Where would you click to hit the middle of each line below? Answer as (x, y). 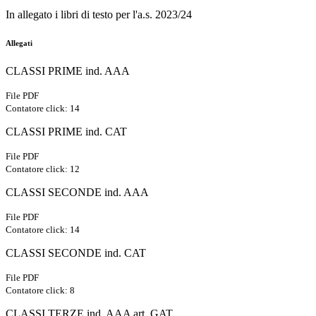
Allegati (19, 43)
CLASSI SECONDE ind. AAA (77, 193)
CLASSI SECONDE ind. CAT (76, 253)
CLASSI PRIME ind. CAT (66, 132)
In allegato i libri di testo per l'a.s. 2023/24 (99, 15)
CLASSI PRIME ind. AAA (68, 71)
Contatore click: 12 (43, 169)
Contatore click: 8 (40, 291)
